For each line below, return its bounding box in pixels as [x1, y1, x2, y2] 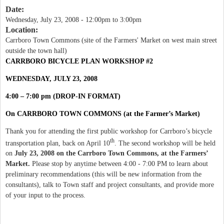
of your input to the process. [5, 191, 85, 199]
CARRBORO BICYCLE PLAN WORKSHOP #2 [5, 57, 153, 65]
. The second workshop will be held [114, 139, 215, 147]
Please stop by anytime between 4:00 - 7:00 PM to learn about [32, 160, 208, 168]
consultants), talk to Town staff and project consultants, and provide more [5, 181, 214, 189]
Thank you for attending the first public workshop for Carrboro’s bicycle [5, 127, 212, 135]
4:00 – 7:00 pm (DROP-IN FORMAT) [5, 92, 120, 100]
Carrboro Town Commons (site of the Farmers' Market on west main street [5, 36, 217, 44]
